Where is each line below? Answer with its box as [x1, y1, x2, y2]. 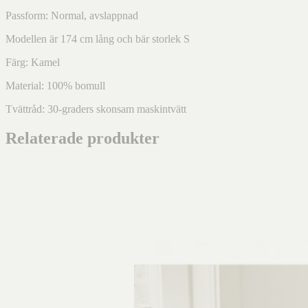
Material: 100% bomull [5, 79, 105, 91]
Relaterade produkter [5, 129, 159, 147]
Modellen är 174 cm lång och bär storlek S [5, 32, 190, 45]
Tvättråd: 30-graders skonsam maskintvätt [5, 102, 186, 115]
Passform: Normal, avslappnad [5, 9, 138, 21]
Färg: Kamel [5, 56, 60, 68]
